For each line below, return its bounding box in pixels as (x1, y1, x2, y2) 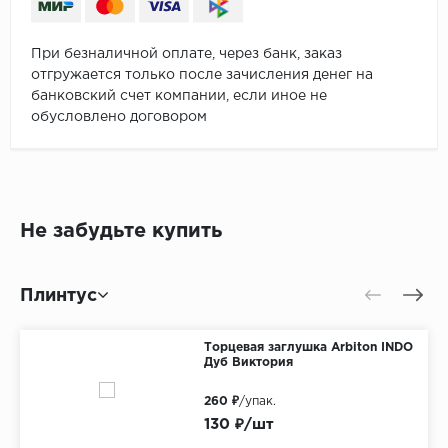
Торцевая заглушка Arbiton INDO (203, 342, 413, 354)
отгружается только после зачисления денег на (31, 69, 373, 82)
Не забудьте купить (20, 222, 222, 241)
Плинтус (20, 288, 97, 305)
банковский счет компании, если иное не (31, 90, 327, 103)
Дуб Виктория (203, 357, 293, 369)
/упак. (238, 396, 276, 408)
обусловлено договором (31, 111, 207, 124)
